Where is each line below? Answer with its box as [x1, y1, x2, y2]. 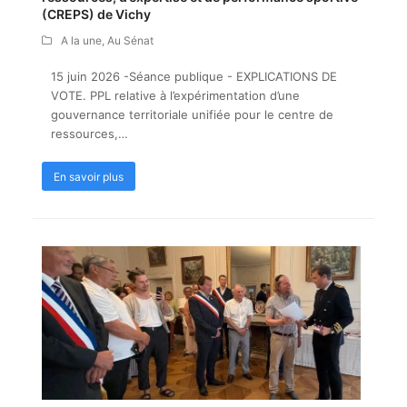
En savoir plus [53, 169, 124, 184]
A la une [60, 34, 102, 48]
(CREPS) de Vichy [41, 6, 151, 23]
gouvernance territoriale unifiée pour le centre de [50, 107, 333, 123]
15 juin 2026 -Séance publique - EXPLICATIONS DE [50, 69, 337, 84]
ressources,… [50, 126, 128, 142]
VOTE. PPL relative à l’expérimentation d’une [50, 88, 300, 104]
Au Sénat [106, 34, 154, 48]
